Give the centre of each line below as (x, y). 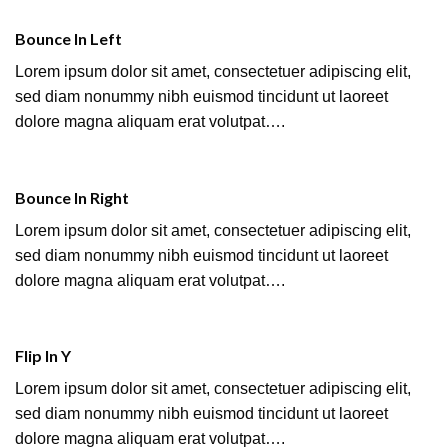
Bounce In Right (72, 197)
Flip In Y (43, 356)
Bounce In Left (68, 38)
